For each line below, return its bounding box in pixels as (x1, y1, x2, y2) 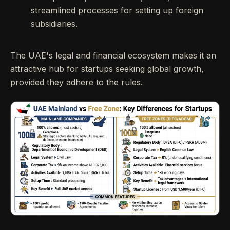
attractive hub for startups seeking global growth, (10, 64, 204, 74)
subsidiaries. (31, 18, 78, 29)
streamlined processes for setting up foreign (31, 5, 203, 15)
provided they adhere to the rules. (10, 77, 143, 87)
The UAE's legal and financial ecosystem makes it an (10, 50, 216, 61)
